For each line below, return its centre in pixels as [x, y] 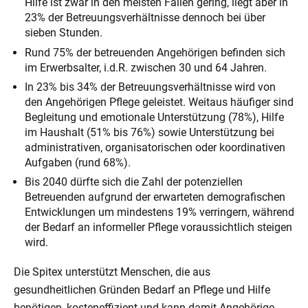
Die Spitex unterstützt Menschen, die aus [112, 272]
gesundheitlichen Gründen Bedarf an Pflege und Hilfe [142, 290]
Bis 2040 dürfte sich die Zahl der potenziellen [134, 182]
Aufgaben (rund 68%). [78, 162]
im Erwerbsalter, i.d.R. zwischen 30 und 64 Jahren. [146, 67]
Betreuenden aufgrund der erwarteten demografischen [155, 197]
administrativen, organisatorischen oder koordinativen [155, 147]
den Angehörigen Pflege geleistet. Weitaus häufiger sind [159, 102]
